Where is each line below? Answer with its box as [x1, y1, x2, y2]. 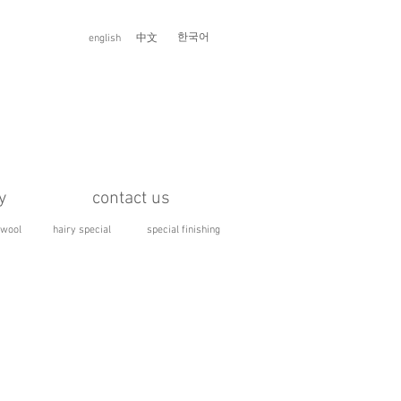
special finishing [146, 224, 220, 236]
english [88, 32, 121, 45]
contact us [92, 188, 170, 209]
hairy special [53, 224, 111, 236]
